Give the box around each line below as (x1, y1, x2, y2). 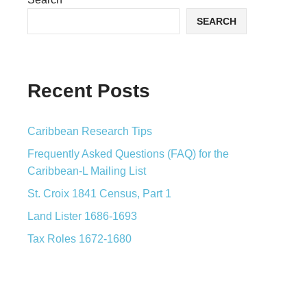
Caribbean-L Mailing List (27, 165, 146, 177)
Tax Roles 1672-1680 (27, 233, 132, 245)
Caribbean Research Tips (27, 125, 152, 138)
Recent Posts (27, 80, 150, 102)
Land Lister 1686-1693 (27, 210, 137, 223)
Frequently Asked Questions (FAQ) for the (27, 148, 229, 160)
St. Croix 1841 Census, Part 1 (27, 188, 171, 200)
